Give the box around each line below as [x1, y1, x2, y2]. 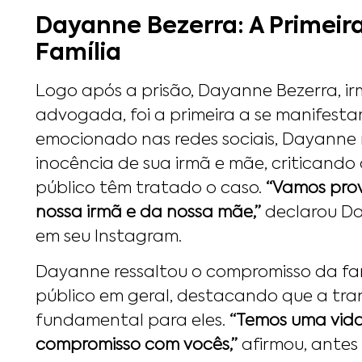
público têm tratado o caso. [36, 180, 266, 197]
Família [36, 41, 121, 65]
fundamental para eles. [36, 314, 229, 330]
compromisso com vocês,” [36, 338, 238, 355]
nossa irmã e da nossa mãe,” [36, 204, 261, 221]
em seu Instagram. [36, 229, 182, 246]
